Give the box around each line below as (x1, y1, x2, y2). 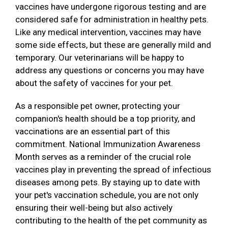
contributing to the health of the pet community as (15, 215, 207, 226)
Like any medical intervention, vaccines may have (15, 27, 201, 38)
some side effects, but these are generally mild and (15, 40, 211, 50)
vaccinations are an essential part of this (15, 126, 170, 137)
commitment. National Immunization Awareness (15, 139, 201, 150)
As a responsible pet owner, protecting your (15, 101, 180, 111)
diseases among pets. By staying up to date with (15, 177, 200, 188)
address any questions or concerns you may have (15, 65, 204, 76)
